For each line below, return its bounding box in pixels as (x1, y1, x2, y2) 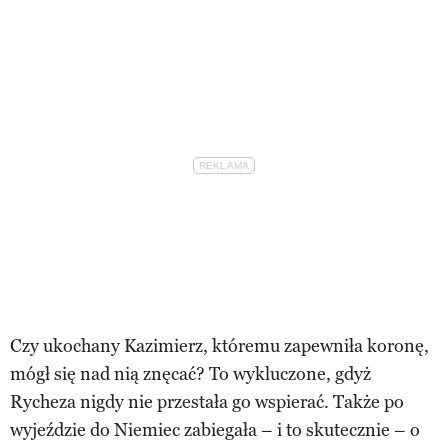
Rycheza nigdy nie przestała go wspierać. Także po (10, 390, 404, 413)
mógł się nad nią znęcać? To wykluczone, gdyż (10, 362, 371, 385)
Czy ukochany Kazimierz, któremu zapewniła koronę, (10, 334, 429, 357)
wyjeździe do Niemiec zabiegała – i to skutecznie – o (10, 418, 420, 441)
